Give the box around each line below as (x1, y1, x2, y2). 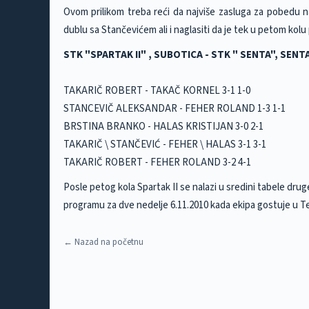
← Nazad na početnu (63, 236, 143, 248)
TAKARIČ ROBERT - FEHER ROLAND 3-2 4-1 (63, 155, 251, 170)
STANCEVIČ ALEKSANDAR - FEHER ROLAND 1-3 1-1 (63, 101, 286, 116)
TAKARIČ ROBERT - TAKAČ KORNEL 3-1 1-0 (63, 83, 250, 98)
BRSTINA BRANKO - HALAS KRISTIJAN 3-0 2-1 (63, 119, 263, 134)
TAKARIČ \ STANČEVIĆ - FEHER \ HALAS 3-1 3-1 (63, 137, 266, 152)
